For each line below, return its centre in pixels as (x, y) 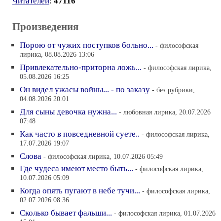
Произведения (45, 27)
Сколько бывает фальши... (66, 213)
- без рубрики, (173, 90)
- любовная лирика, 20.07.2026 (165, 112)
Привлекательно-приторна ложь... (81, 67)
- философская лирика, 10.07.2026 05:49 (103, 156)
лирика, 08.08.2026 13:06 (57, 55)
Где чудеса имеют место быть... (76, 168)
